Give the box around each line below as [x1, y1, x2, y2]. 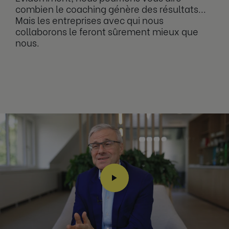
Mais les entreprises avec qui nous [15, 13, 164, 27]
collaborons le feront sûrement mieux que [15, 24, 198, 38]
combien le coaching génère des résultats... [15, 2, 206, 15]
